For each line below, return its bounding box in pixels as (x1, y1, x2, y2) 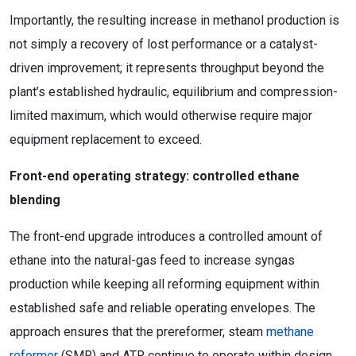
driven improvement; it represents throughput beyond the (10, 60, 324, 75)
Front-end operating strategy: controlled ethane (10, 168, 300, 184)
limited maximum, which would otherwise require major (10, 108, 312, 123)
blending (10, 192, 60, 207)
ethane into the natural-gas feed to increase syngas (10, 253, 295, 268)
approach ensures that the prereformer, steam (10, 324, 266, 339)
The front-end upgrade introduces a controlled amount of (10, 229, 323, 244)
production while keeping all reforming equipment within (10, 277, 319, 292)
